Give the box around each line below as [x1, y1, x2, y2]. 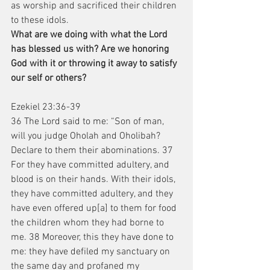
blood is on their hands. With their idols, [11, 174, 178, 186]
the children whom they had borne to [11, 217, 166, 229]
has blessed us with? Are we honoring [11, 43, 171, 55]
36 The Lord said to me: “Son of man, [11, 116, 166, 128]
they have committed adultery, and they [11, 188, 175, 200]
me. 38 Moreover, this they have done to [11, 231, 176, 243]
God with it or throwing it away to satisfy [11, 58, 179, 70]
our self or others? [11, 72, 86, 84]
